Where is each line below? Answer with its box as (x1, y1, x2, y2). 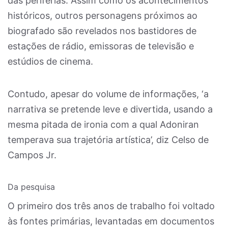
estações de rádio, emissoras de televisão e (8, 41, 194, 51)
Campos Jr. (8, 150, 56, 160)
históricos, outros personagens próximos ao (8, 10, 197, 21)
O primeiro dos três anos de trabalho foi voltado (8, 201, 215, 211)
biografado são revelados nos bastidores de (8, 25, 196, 36)
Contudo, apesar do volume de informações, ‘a (8, 89, 209, 99)
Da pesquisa (8, 182, 55, 192)
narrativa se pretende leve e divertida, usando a (8, 104, 213, 115)
